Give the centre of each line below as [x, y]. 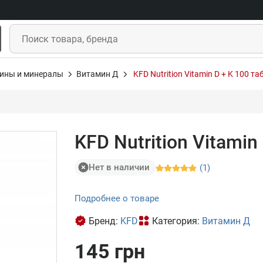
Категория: [177, 221]
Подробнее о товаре [117, 198]
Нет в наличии [119, 167]
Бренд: [104, 221]
